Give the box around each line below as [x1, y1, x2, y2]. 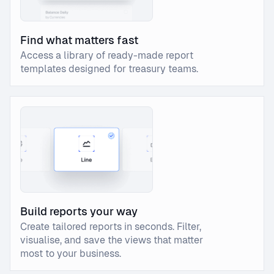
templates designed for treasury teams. [20, 63, 198, 75]
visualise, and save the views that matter [20, 234, 203, 246]
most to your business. [20, 247, 121, 259]
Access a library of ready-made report [20, 50, 193, 61]
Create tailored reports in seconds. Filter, [20, 220, 201, 232]
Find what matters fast [20, 34, 138, 46]
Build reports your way [20, 204, 138, 218]
